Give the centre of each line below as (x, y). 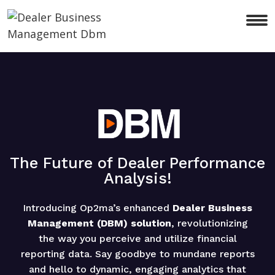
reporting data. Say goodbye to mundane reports (137, 254)
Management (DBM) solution (99, 223)
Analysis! (137, 178)
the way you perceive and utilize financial (137, 238)
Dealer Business (212, 208)
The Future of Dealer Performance (137, 163)
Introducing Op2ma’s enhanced (98, 208)
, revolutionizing (209, 223)
